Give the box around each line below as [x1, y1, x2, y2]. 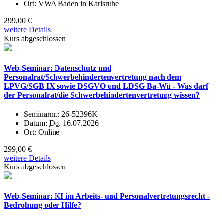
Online [38, 128, 59, 136]
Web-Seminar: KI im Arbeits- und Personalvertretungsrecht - [4, 192, 210, 201]
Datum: [24, 119, 49, 127]
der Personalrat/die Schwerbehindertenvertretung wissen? [4, 90, 200, 99]
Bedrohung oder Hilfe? [4, 201, 81, 210]
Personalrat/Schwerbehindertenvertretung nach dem [4, 72, 181, 81]
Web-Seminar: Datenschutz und [4, 63, 111, 72]
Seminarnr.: [24, 110, 61, 118]
